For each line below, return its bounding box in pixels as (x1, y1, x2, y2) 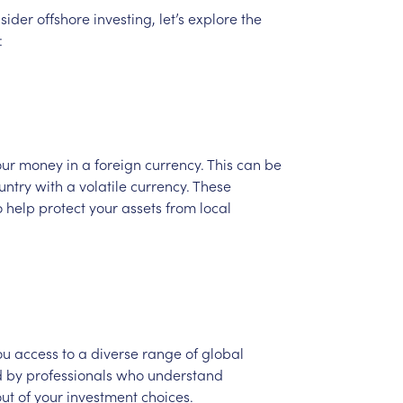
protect (38, 196, 85, 217)
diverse (90, 342, 139, 363)
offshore (36, 7, 90, 28)
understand (147, 363, 223, 384)
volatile (78, 175, 127, 195)
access (13, 342, 58, 363)
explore (187, 7, 237, 28)
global (201, 342, 244, 363)
